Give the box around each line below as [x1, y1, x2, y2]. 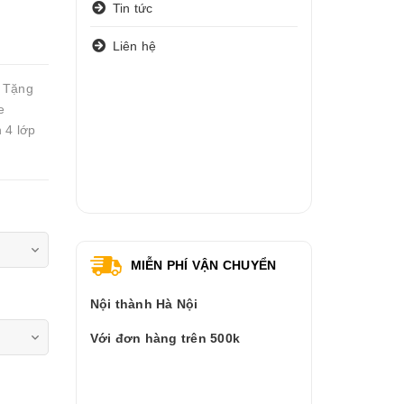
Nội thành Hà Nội [89, 297, 198, 311]
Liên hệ [112, 38, 157, 53]
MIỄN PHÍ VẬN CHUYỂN [130, 258, 277, 272]
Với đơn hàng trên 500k [89, 331, 240, 345]
